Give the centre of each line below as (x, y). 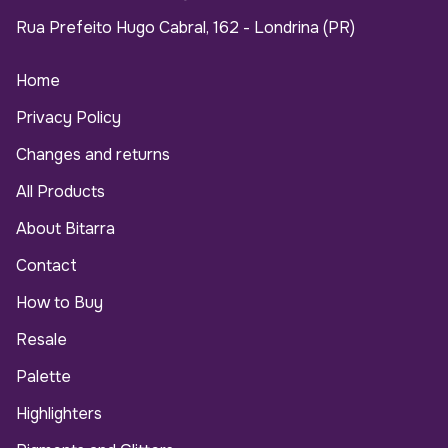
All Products (60, 191)
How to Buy (59, 302)
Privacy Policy (68, 117)
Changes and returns (93, 154)
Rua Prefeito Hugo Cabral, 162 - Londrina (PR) (185, 27)
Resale (41, 339)
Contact (46, 265)
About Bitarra (65, 228)
